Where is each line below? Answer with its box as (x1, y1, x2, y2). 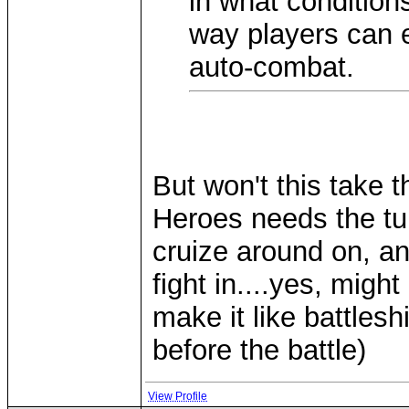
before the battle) (152, 333, 366, 366)
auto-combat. (189, 51, 371, 83)
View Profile (148, 390, 207, 403)
